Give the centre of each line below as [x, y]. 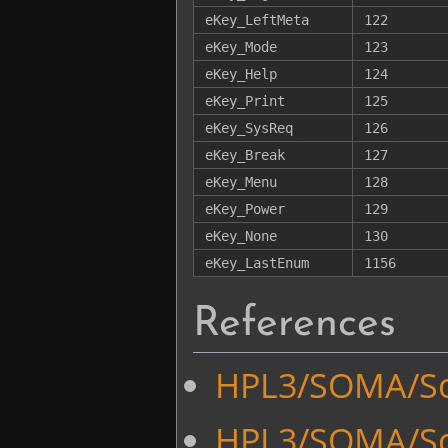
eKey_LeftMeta [256, 19]
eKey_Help [240, 73]
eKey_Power [244, 208]
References [294, 324]
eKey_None [240, 235]
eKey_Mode [240, 46]
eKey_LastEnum [256, 262]
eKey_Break [244, 154]
